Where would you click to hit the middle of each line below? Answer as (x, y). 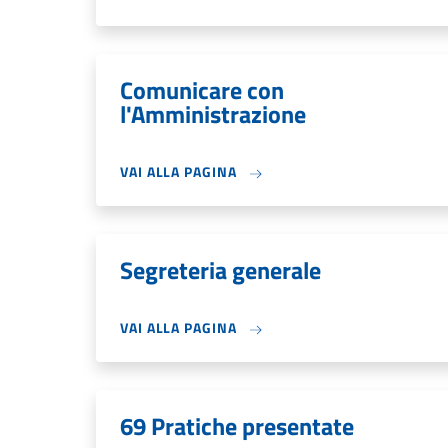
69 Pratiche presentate (237, 426)
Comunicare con (202, 90)
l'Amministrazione (213, 114)
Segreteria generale (220, 270)
